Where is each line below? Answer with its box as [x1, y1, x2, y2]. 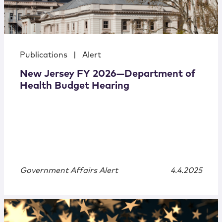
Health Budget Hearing [20, 81, 129, 91]
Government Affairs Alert [20, 166, 118, 175]
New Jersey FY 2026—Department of [20, 69, 195, 79]
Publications [20, 51, 67, 59]
